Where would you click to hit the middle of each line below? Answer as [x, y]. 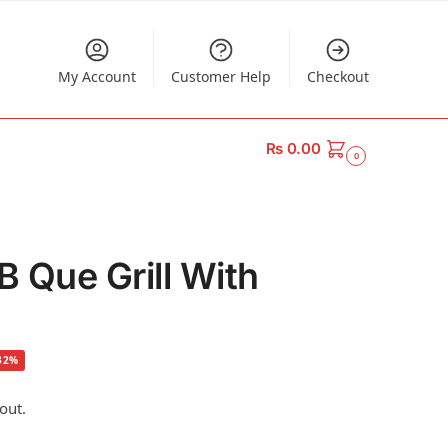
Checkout [337, 76]
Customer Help [221, 76]
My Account [96, 76]
